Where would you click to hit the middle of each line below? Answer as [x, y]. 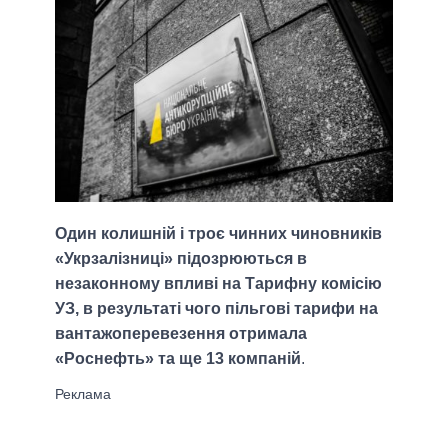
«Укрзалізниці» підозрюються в [181, 259]
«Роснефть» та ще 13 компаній [178, 359]
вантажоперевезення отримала [181, 334]
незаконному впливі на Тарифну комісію [218, 284]
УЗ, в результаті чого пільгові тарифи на [216, 309]
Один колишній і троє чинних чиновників [218, 234]
